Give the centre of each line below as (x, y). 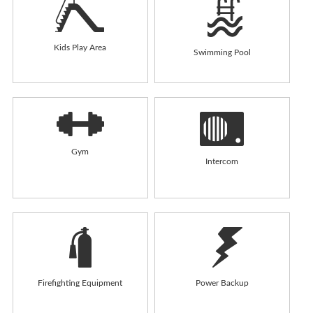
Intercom (222, 161)
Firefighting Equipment (80, 283)
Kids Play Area (80, 47)
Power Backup (222, 283)
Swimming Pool (222, 52)
